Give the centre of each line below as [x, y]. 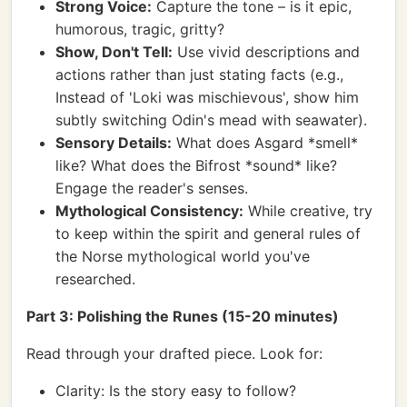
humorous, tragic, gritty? [140, 29]
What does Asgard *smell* [265, 143]
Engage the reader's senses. [152, 188]
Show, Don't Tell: [114, 52]
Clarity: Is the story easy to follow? [176, 391]
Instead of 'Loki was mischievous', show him [207, 97]
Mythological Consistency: [149, 211]
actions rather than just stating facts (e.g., [199, 74]
